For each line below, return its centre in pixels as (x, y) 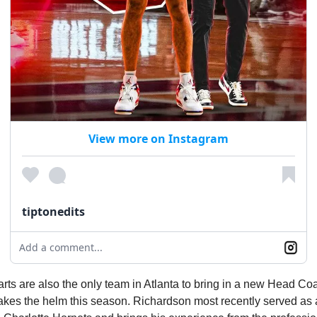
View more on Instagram (158, 139)
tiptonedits (53, 212)
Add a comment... (61, 248)
